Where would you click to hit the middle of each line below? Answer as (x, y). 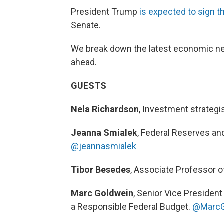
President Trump (105, 12)
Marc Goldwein (102, 193)
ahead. (84, 62)
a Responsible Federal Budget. (132, 207)
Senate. (86, 25)
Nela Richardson (105, 109)
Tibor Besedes (101, 170)
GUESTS (89, 86)
